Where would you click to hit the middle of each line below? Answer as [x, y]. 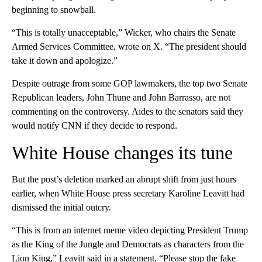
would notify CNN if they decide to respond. [94, 125]
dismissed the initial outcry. [61, 207]
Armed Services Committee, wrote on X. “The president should [129, 46]
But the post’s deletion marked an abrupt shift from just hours [124, 179]
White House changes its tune [122, 152]
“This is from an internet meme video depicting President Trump [130, 230]
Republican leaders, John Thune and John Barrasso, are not [121, 97]
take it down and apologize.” [65, 60]
